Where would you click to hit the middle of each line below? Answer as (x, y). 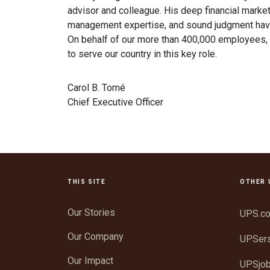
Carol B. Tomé (96, 87)
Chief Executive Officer (115, 102)
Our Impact (90, 260)
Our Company (96, 236)
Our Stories (91, 212)
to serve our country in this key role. (146, 54)
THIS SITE (87, 181)
